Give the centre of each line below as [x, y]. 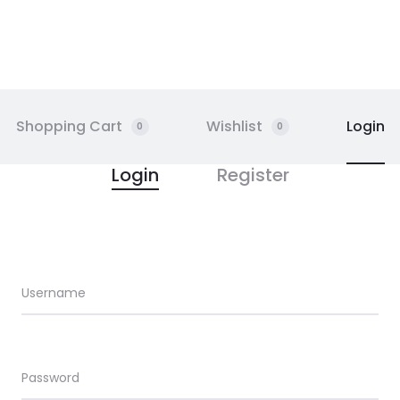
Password [50, 378]
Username [54, 293]
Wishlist [234, 126]
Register [253, 175]
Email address [154, 293]
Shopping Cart [69, 126]
